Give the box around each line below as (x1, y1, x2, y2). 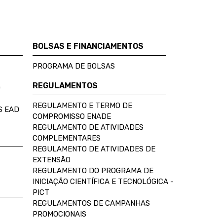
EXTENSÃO (33, 155, 71, 164)
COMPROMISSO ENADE (33, 112, 111, 121)
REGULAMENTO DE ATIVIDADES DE (33, 145, 155, 153)
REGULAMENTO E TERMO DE (33, 101, 132, 110)
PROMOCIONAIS (33, 210, 86, 219)
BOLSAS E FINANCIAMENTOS (33, 41, 144, 51)
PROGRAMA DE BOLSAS (33, 62, 115, 71)
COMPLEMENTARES (33, 134, 101, 143)
